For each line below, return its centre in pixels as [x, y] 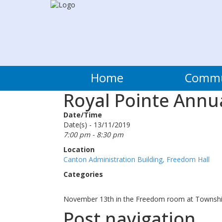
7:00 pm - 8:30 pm [93, 135]
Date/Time [83, 115]
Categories [83, 174]
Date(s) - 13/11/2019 [97, 125]
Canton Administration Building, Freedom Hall [136, 160]
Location [79, 150]
